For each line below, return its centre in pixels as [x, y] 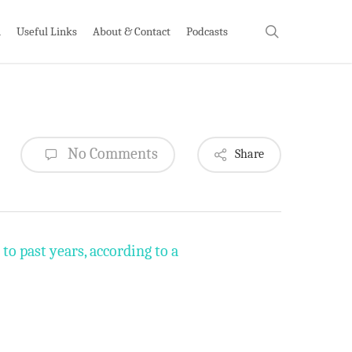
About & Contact [132, 31]
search [297, 30]
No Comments [111, 153]
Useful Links [47, 31]
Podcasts [207, 31]
